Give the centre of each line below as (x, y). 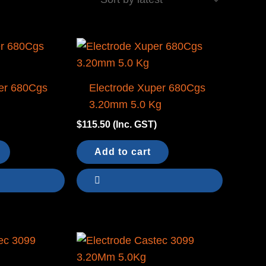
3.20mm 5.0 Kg (126, 104)
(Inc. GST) (134, 124)
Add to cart (122, 152)
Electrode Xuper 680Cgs (148, 88)
